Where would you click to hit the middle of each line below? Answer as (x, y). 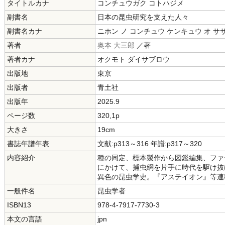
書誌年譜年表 (28, 144)
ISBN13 (19, 205)
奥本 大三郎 (116, 45)
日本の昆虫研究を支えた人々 (143, 17)
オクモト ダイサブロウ (134, 59)
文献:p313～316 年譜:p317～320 (150, 144)
